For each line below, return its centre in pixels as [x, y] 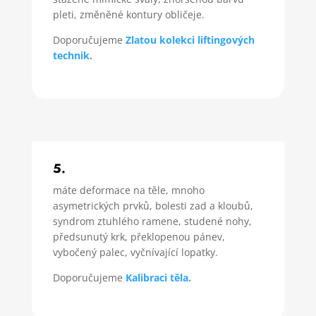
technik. [72, 55]
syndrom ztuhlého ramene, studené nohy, [152, 221]
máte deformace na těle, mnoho [128, 190]
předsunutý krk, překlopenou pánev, [139, 236]
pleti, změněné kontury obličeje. [128, 14]
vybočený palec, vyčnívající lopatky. [135, 252]
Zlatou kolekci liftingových [190, 39]
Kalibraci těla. [158, 277]
